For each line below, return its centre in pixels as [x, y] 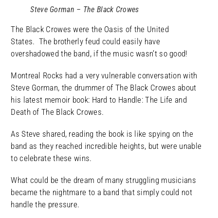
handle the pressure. [45, 205]
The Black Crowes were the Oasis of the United [90, 29]
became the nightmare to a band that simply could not [101, 192]
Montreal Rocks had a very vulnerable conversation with [104, 76]
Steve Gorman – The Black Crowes [85, 10]
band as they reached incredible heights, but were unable [106, 146]
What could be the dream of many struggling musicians [103, 180]
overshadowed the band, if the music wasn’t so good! [99, 54]
